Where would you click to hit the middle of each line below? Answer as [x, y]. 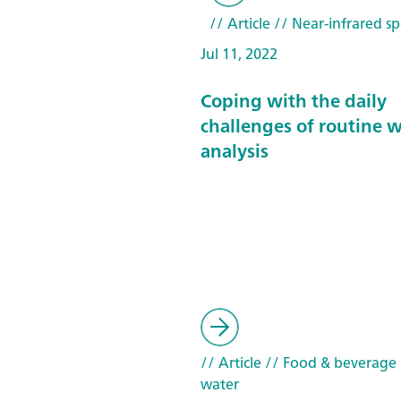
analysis [235, 150]
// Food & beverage [329, 363]
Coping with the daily [294, 100]
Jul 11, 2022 [239, 54]
